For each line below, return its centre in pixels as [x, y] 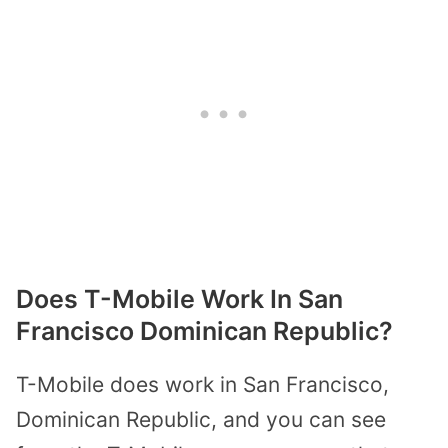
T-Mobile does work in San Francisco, [202, 384]
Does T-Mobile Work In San [179, 298]
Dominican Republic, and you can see [201, 419]
